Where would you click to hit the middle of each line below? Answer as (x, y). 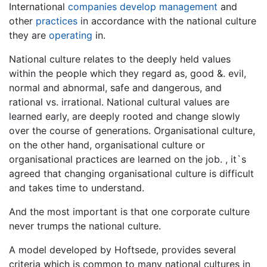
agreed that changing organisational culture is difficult (131, 174)
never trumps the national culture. (85, 226)
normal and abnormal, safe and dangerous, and (115, 88)
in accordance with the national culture (167, 21)
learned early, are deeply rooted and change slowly (125, 117)
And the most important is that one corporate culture (129, 212)
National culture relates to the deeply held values (120, 59)
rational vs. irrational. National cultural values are (119, 102)
